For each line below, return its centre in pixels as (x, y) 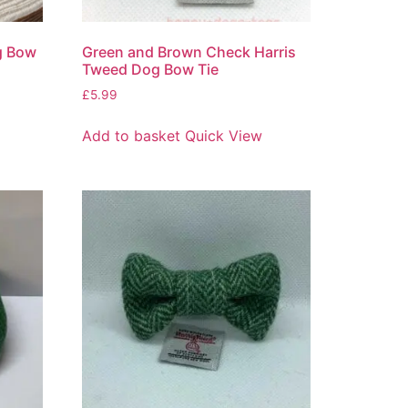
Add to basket (132, 135)
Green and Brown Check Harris (189, 51)
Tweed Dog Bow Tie (151, 69)
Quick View (224, 135)
